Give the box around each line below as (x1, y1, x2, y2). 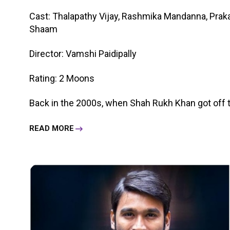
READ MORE (29, 124, 74, 133)
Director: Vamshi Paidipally (29, 48, 137, 59)
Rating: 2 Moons (29, 72, 94, 84)
